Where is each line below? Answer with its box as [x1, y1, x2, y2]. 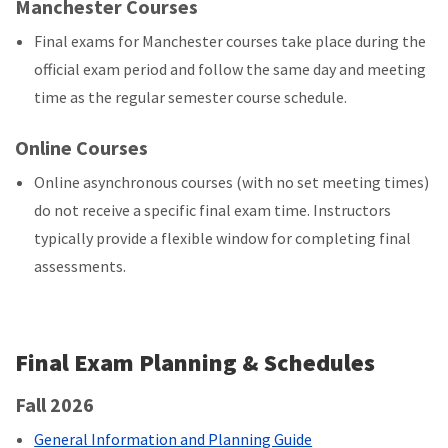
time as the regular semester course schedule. [34, 86, 348, 107]
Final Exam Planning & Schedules [15, 346, 375, 378]
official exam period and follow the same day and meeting [34, 58, 427, 79]
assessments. [34, 255, 127, 276]
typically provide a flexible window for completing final [34, 227, 412, 248]
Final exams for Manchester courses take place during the [34, 30, 427, 51]
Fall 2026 [15, 391, 94, 417]
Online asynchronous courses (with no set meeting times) [34, 171, 430, 192]
